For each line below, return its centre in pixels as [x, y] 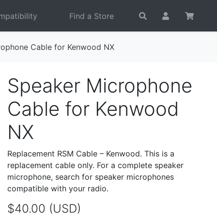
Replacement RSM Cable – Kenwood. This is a [91, 154]
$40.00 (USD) [44, 209]
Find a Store [92, 16]
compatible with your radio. [58, 188]
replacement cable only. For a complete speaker [95, 165]
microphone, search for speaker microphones [91, 177]
